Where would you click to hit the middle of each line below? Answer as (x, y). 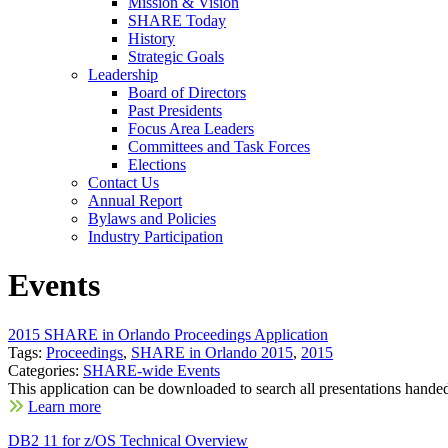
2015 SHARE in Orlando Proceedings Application (168, 334)
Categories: (45, 370)
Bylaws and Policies (152, 218)
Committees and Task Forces (219, 146)
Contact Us (123, 182)
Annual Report (135, 200)
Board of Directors (187, 92)
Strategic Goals (176, 56)
